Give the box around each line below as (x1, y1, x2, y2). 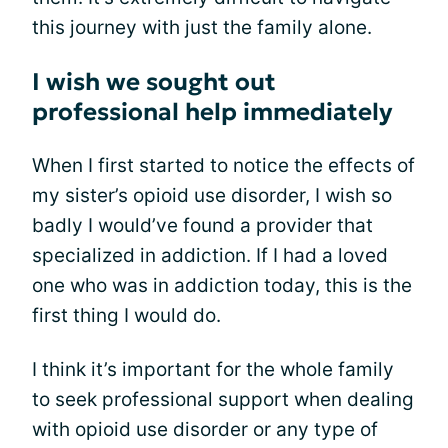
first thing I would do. (32, 304, 221, 327)
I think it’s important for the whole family (32, 358, 394, 381)
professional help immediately (32, 97, 393, 127)
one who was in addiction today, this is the (32, 274, 412, 297)
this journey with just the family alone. (32, 16, 372, 39)
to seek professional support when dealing (32, 388, 414, 411)
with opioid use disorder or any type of (32, 418, 378, 441)
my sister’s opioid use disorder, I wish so (32, 184, 392, 207)
